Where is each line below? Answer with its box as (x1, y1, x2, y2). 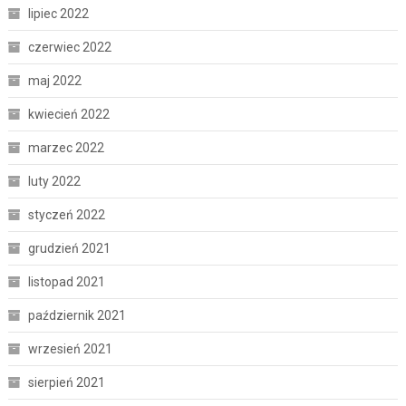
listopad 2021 (27, 274, 105, 289)
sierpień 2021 (27, 374, 105, 390)
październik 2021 (27, 307, 126, 323)
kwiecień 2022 (27, 106, 110, 121)
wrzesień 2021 (27, 341, 112, 356)
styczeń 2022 (27, 207, 105, 222)
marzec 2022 (27, 140, 104, 155)
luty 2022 (27, 173, 81, 188)
